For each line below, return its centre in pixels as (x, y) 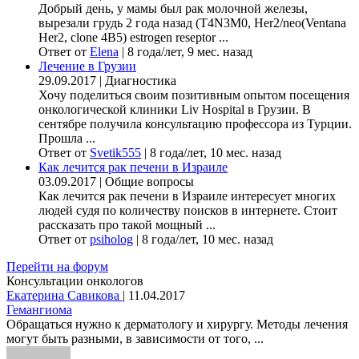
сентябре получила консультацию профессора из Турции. (195, 124)
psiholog (111, 240)
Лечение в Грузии (87, 67)
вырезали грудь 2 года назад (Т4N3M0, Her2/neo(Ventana (192, 23)
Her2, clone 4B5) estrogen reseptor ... (133, 38)
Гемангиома (39, 310)
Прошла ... (67, 139)
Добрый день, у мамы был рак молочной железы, (173, 9)
